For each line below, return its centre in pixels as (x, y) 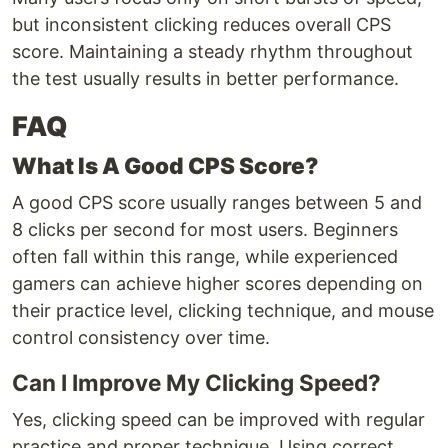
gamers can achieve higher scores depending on (217, 284)
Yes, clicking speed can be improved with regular (218, 420)
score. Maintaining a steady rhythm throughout (212, 52)
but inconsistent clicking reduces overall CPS (201, 25)
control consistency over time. (141, 338)
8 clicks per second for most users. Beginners (205, 230)
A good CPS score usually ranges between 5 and (217, 203)
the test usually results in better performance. (205, 79)
